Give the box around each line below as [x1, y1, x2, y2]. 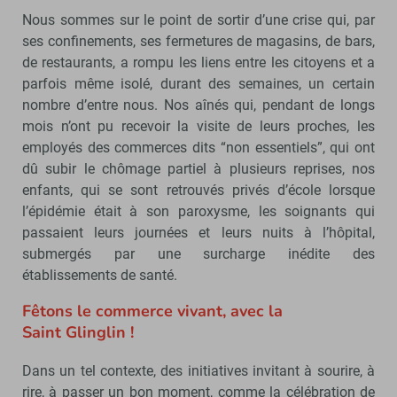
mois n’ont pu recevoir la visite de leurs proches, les [22, 117, 375, 135]
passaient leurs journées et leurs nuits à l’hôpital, [22, 223, 375, 241]
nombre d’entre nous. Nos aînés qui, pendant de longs [22, 96, 375, 113]
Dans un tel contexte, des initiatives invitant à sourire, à [22, 362, 375, 379]
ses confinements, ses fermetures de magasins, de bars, [22, 32, 375, 50]
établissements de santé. [22, 266, 177, 284]
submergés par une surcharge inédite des [22, 245, 375, 262]
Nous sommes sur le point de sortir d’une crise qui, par [22, 11, 375, 28]
